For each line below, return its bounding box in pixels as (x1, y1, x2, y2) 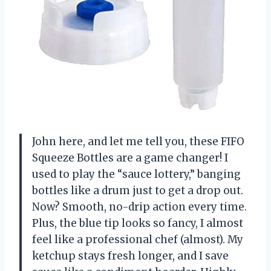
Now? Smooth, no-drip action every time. (32, 200, 247, 214)
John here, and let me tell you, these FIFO (32, 135, 244, 149)
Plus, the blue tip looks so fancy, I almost (32, 217, 243, 230)
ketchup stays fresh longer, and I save (32, 249, 229, 263)
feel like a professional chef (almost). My (32, 233, 243, 247)
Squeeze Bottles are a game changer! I (32, 151, 228, 165)
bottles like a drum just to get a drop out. (32, 184, 243, 198)
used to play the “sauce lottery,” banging (32, 168, 241, 181)
